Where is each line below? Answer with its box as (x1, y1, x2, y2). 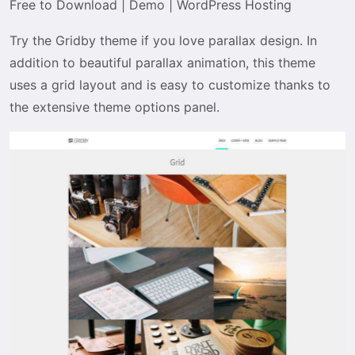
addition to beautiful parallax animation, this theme (10, 54, 315, 71)
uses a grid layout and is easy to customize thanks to (10, 76, 330, 93)
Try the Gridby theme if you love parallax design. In (10, 32, 317, 48)
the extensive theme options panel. (10, 98, 219, 115)
